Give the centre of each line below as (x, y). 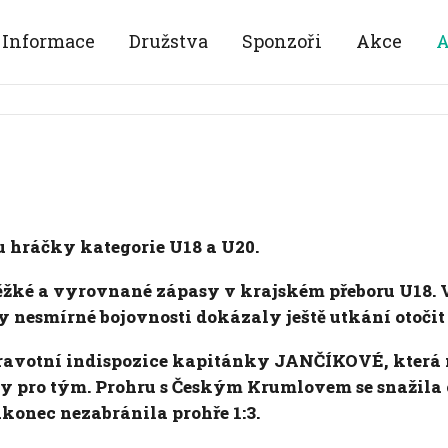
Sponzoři (282, 41)
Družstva (168, 41)
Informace (48, 41)
